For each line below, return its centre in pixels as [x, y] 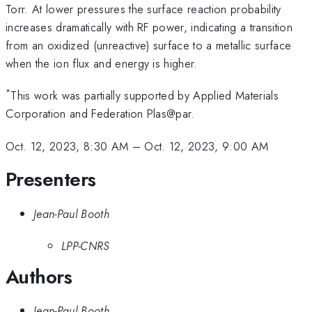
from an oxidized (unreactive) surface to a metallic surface [149, 45]
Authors [39, 276]
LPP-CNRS [86, 246]
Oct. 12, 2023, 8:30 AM [67, 146]
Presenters [51, 180]
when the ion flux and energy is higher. [102, 63]
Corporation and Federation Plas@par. [100, 114]
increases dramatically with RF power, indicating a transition [149, 27]
